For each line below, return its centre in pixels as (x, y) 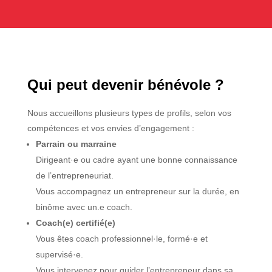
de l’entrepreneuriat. (74, 175)
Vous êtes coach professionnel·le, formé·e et (121, 238)
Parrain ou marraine (76, 144)
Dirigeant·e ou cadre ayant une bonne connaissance (136, 159)
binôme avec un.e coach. (84, 207)
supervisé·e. (59, 254)
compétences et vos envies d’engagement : (110, 128)
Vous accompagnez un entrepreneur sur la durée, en (137, 191)
